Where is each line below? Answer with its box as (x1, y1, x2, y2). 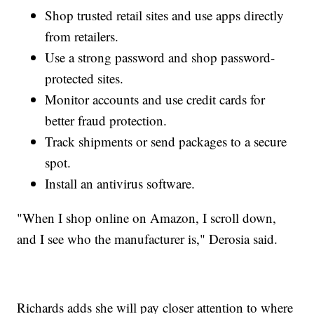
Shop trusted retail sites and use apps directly (45, 6, 285, 25)
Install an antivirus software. (45, 175, 196, 193)
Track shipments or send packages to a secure (45, 132, 287, 151)
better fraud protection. (45, 111, 168, 130)
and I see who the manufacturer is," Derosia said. (17, 230, 278, 248)
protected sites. (45, 69, 124, 88)
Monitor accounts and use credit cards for (45, 90, 266, 109)
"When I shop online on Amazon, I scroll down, (17, 209, 277, 227)
